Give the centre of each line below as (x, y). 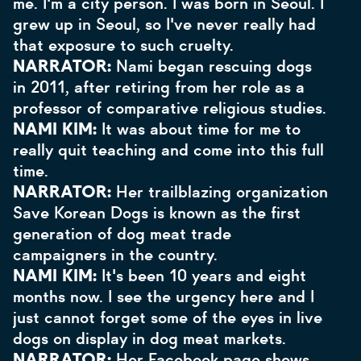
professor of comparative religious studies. (170, 108)
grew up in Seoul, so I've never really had (164, 24)
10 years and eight (238, 276)
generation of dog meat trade (122, 234)
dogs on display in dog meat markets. (152, 338)
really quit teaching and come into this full (168, 150)
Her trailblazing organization (220, 192)
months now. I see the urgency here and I (164, 297)
